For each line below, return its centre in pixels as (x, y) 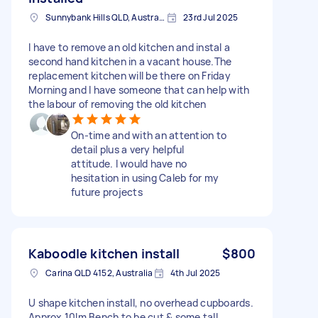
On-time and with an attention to (149, 135)
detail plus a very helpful (128, 149)
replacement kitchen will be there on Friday (130, 75)
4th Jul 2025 (195, 273)
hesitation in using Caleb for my (145, 177)
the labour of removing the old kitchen (117, 104)
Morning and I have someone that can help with (139, 89)
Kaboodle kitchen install (104, 253)
